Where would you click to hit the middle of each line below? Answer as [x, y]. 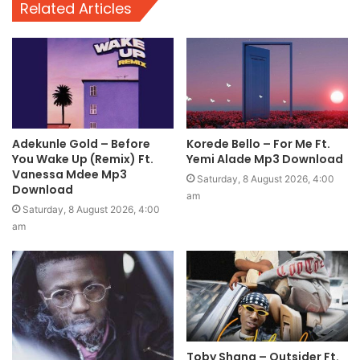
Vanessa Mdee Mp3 [70, 174]
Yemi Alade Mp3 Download [265, 159]
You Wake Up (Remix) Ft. [83, 159]
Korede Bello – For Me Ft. [258, 143]
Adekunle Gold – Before [81, 143]
